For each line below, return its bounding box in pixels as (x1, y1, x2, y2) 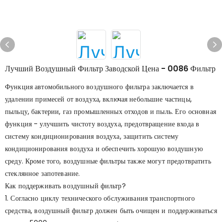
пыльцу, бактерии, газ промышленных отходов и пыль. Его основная (5, 107, 216, 116)
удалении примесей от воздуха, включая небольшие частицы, (5, 94, 192, 104)
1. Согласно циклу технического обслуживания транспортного (5, 193, 195, 203)
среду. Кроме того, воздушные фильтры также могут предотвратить (5, 156, 211, 166)
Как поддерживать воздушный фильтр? (5, 181, 126, 191)
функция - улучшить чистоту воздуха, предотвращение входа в (5, 119, 200, 129)
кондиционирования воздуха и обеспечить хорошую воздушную (5, 144, 203, 154)
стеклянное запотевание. (5, 168, 80, 178)
